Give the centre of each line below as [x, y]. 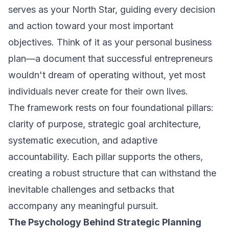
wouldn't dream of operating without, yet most [107, 75]
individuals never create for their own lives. [98, 91]
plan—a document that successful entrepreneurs [110, 59]
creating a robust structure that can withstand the [112, 173]
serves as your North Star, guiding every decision [112, 9]
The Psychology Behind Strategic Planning [105, 222]
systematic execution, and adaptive [83, 140]
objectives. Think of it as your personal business [110, 42]
